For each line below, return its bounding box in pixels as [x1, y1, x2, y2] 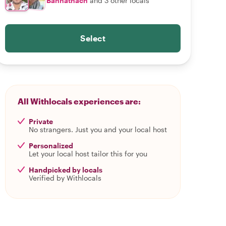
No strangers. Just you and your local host [29, 125, 167, 134]
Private [29, 117, 53, 126]
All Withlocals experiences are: [18, 96, 141, 106]
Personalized [29, 141, 73, 150]
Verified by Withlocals [29, 174, 101, 182]
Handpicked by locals [29, 165, 102, 174]
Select [80, 33, 105, 43]
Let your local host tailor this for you [29, 149, 147, 158]
